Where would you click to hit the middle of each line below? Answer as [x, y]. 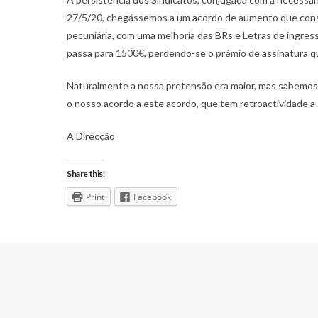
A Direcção [91, 136]
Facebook [153, 197]
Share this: [86, 173]
